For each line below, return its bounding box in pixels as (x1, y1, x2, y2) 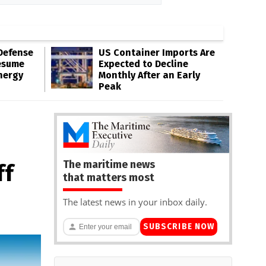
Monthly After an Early (99, 69, 200, 81)
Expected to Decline (99, 58, 188, 69)
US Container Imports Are (99, 47, 215, 58)
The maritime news (63, 157, 155, 171)
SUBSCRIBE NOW (142, 221, 215, 232)
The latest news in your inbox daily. (63, 195, 207, 208)
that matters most (63, 170, 154, 184)
